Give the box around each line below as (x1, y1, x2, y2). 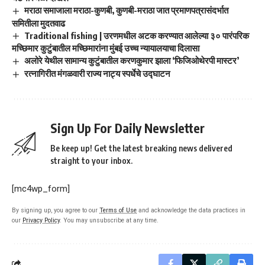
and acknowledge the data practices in (137, 206, 245, 215)
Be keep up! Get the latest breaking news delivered (50, 143, 232, 154)
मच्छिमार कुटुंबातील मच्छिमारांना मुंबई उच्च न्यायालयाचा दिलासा (12, 43, 199, 54)
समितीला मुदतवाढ (12, 17, 65, 28)
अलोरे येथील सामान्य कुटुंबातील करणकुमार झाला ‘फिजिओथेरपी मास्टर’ (24, 55, 240, 66)
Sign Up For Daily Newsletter (50, 120, 205, 137)
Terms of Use (99, 206, 137, 215)
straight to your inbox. (50, 156, 132, 166)
